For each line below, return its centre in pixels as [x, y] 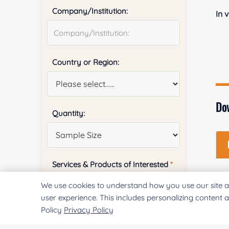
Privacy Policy [89, 210]
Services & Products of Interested [111, 164]
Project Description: [87, 215]
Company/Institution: [90, 11]
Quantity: [69, 113]
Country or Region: [86, 62]
